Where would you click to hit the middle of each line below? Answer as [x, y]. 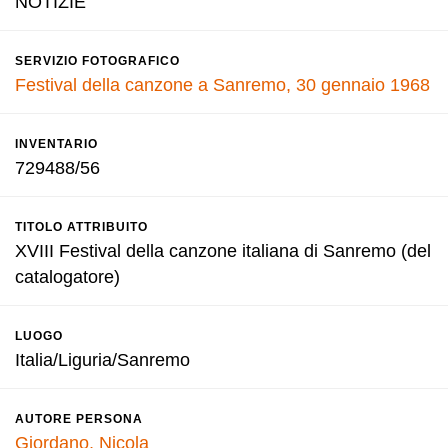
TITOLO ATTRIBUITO [81, 227]
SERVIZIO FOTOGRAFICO [97, 61]
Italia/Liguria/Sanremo [102, 360]
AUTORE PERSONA [79, 419]
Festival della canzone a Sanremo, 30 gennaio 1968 [222, 85]
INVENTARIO [56, 144]
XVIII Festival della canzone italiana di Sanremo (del [223, 251]
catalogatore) [67, 277]
